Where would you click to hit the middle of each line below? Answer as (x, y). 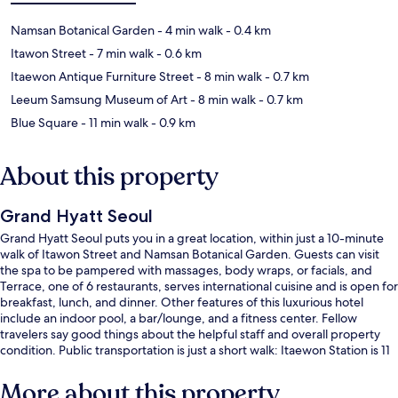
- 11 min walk (113, 122)
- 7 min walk (120, 53)
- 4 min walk (189, 30)
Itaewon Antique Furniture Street (102, 76)
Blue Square (44, 122)
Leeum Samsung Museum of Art (99, 99)
